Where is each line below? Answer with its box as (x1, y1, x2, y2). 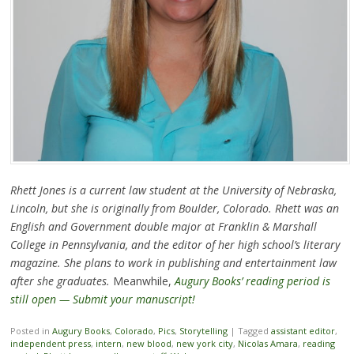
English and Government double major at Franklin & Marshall (9, 218, 317, 234)
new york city (175, 337, 233, 349)
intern (95, 337, 122, 349)
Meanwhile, (109, 273, 175, 288)
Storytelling (179, 324, 228, 337)
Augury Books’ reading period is (174, 273, 330, 288)
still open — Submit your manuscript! (9, 291, 195, 307)
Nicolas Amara (237, 337, 298, 349)
